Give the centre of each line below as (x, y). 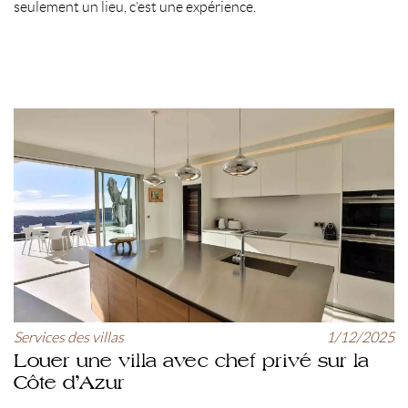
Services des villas (69, 337)
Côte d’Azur (69, 382)
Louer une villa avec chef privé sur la (191, 360)
